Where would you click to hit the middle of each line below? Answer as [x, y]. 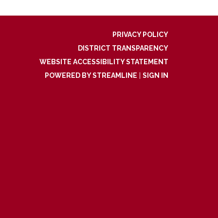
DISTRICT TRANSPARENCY [123, 48]
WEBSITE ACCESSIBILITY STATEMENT [104, 62]
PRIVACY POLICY [140, 35]
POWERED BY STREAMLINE [91, 75]
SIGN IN [155, 75]
